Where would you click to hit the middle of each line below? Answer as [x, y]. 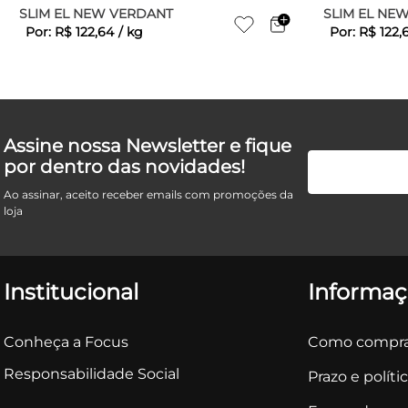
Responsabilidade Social [92, 374]
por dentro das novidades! [124, 167]
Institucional [71, 292]
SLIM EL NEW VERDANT [96, 13]
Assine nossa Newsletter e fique [148, 146]
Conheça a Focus [66, 342]
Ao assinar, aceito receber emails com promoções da [148, 194]
